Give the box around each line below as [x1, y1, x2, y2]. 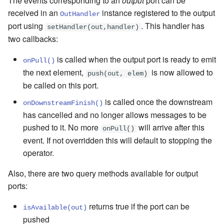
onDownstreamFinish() [23, 99, 103, 107]
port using [8, 19, 45, 31]
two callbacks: [8, 32, 58, 44]
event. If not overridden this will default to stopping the [23, 134, 212, 146]
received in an [8, 6, 60, 18]
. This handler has [141, 19, 204, 31]
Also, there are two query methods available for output [8, 167, 198, 179]
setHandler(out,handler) [47, 23, 139, 31]
